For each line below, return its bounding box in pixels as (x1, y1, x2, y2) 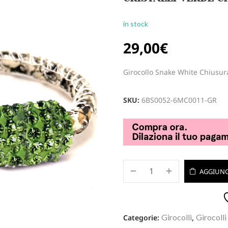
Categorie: (123, 212, 162, 222)
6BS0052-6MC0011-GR (141, 95, 217, 105)
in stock (123, 19, 149, 28)
